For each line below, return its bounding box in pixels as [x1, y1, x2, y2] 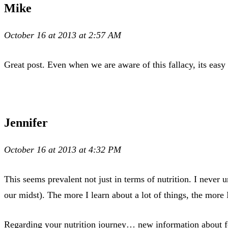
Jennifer [4, 116, 48, 129]
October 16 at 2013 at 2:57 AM [4, 30, 121, 40]
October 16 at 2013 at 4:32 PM [4, 144, 121, 155]
